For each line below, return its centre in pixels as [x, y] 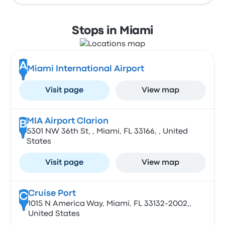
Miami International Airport [85, 69]
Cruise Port [52, 194]
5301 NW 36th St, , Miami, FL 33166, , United [107, 132]
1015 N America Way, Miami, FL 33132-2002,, [109, 204]
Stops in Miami [113, 31]
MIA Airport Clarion [67, 121]
